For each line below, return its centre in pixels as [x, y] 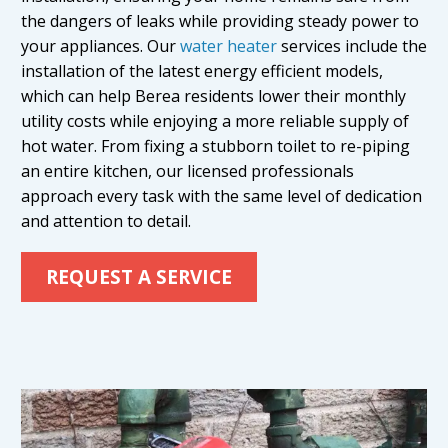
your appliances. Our [100, 46]
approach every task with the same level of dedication [221, 196]
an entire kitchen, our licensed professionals [187, 171]
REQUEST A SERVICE [139, 276]
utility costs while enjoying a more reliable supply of [215, 121]
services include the [352, 46]
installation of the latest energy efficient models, [202, 71]
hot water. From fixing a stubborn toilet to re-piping [215, 146]
